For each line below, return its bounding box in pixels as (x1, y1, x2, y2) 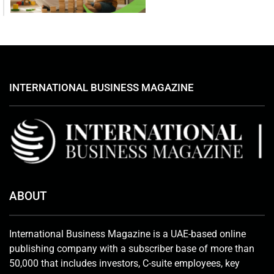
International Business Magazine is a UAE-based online (9, 228, 246, 240)
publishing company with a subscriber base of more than (9, 243, 254, 255)
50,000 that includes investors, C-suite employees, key (9, 257, 240, 270)
